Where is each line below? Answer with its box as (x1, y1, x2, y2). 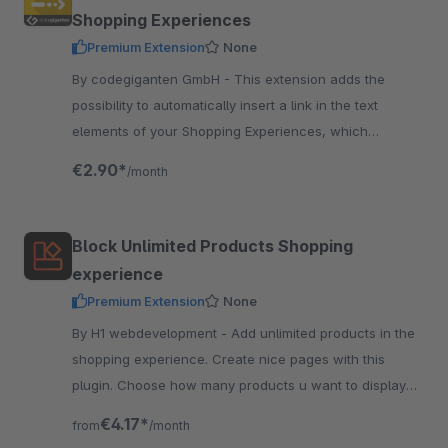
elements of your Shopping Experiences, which (72, 123, 368, 139)
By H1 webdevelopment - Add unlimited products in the (72, 325, 231, 341)
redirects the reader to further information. (72, 149, 339, 165)
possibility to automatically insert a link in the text (72, 97, 378, 113)
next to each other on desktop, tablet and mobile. (72, 403, 381, 419)
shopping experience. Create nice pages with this (72, 351, 385, 367)
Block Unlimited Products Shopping (72, 236, 353, 256)
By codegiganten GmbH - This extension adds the (72, 71, 234, 87)
